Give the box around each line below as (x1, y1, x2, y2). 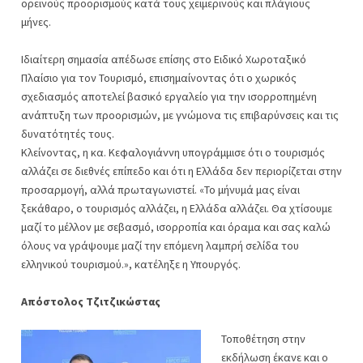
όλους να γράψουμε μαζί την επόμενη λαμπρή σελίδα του (21, 238, 299, 253)
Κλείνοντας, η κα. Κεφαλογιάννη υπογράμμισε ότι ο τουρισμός (21, 145, 325, 160)
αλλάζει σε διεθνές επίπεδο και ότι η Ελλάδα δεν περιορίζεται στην (21, 164, 342, 178)
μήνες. (21, 15, 51, 29)
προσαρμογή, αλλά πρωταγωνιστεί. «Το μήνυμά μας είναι (21, 182, 300, 197)
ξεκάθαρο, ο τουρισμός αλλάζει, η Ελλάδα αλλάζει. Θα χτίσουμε (21, 201, 332, 216)
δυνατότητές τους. (21, 126, 114, 141)
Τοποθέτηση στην (221, 331, 305, 346)
